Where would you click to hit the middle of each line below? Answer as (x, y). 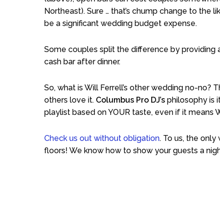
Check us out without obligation (102, 138)
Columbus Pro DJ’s (130, 100)
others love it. (70, 100)
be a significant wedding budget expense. (121, 23)
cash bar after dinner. (82, 61)
